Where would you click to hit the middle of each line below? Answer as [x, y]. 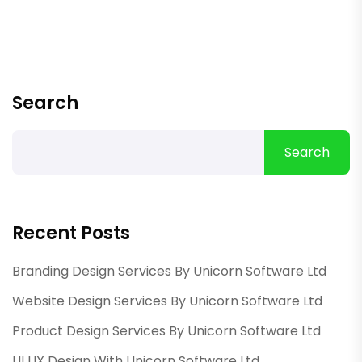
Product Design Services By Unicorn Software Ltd [166, 331]
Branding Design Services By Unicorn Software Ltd [169, 271]
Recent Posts [71, 233]
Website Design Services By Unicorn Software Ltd [167, 301]
